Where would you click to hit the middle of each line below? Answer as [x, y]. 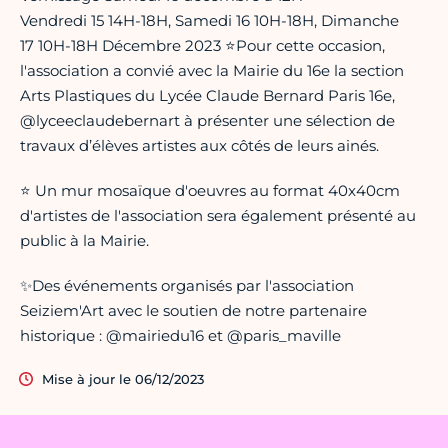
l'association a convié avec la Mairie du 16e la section [212, 71]
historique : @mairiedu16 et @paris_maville [180, 336]
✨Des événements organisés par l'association [187, 286]
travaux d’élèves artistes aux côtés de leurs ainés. [199, 146]
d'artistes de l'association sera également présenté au [218, 216]
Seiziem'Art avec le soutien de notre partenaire [193, 311]
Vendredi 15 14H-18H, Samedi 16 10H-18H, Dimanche [209, 21]
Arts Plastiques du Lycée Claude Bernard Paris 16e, [207, 96]
